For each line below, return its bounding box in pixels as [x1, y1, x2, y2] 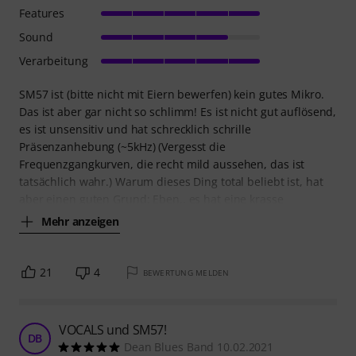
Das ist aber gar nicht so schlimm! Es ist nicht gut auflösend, [19, 103, 337, 119]
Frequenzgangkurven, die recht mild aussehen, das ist [19, 156, 305, 172]
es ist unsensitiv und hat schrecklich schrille [19, 121, 251, 137]
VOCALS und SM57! [59, 320, 167, 339]
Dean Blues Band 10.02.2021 [124, 339, 274, 354]
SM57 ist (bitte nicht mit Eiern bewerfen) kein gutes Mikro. [19, 86, 324, 102]
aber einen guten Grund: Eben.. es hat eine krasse [19, 191, 284, 207]
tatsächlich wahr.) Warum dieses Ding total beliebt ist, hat [19, 173, 323, 189]
